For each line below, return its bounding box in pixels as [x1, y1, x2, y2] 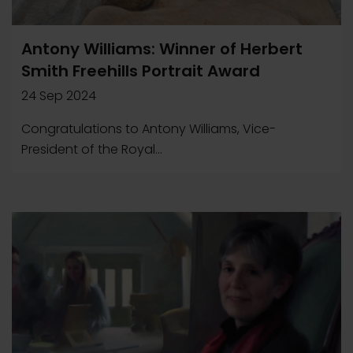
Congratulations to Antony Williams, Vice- [21, 120, 276, 138]
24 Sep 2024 [21, 87, 96, 105]
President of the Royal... [21, 140, 162, 158]
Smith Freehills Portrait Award [21, 60, 260, 82]
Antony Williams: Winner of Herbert [21, 38, 303, 60]
